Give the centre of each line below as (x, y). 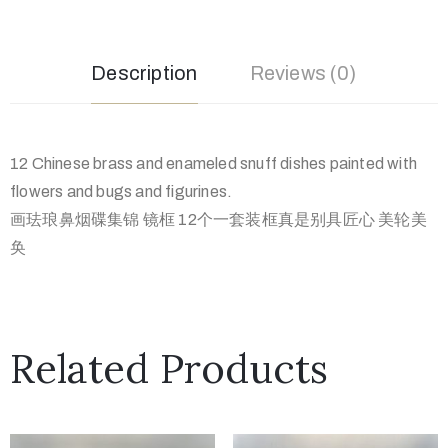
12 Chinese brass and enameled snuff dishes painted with (214, 164)
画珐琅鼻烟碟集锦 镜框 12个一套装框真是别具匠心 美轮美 (218, 220)
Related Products (169, 369)
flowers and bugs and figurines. (121, 192)
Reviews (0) (303, 73)
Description (144, 73)
